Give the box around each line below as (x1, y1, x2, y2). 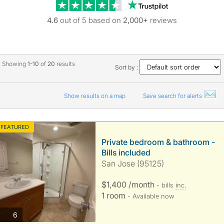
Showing (1, 60, 27, 67)
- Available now (127, 192, 174, 200)
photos (16, 209, 39, 218)
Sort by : (115, 63, 140, 71)
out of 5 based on (58, 15, 123, 25)
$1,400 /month (101, 179, 156, 189)
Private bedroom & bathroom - (101, 137, 215, 147)
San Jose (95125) (101, 158, 164, 168)
